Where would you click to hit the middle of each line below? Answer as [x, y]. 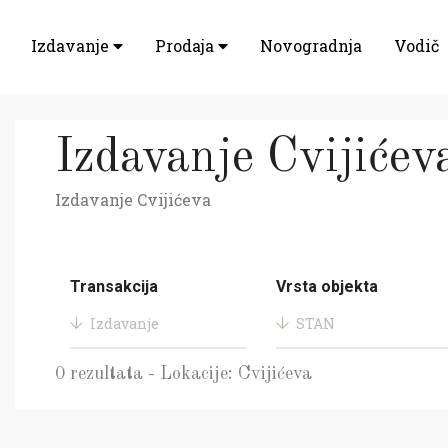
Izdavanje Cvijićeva [133, 199]
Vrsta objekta [326, 286]
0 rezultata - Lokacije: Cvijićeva [183, 374]
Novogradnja [311, 45]
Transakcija [114, 286]
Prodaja [186, 45]
